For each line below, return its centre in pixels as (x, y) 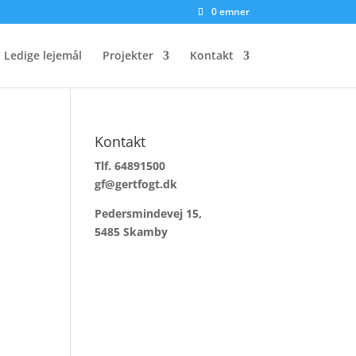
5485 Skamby (132, 232)
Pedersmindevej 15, (149, 213)
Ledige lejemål (43, 55)
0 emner (230, 12)
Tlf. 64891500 (130, 166)
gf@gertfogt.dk (136, 184)
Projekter (128, 55)
